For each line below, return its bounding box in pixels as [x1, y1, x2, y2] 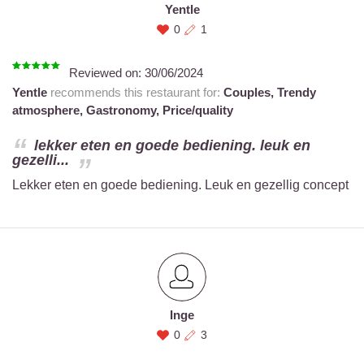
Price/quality [162, 103, 233, 117]
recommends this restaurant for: [47, 85, 223, 99]
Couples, [223, 85, 277, 99]
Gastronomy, [86, 103, 162, 117]
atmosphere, [12, 103, 86, 117]
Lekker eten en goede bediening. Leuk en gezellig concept [12, 178, 349, 192]
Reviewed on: [69, 66, 145, 80]
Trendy [277, 85, 316, 99]
